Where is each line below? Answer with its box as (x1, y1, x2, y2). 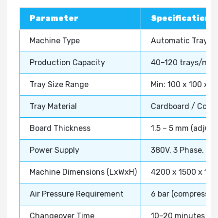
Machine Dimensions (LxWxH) (30, 167, 137, 177)
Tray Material (30, 101, 77, 111)
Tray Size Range (30, 79, 89, 89)
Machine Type (30, 36, 80, 45)
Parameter (30, 13, 78, 23)
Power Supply (30, 145, 79, 155)
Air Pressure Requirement (30, 189, 124, 199)
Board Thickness (30, 123, 91, 133)
